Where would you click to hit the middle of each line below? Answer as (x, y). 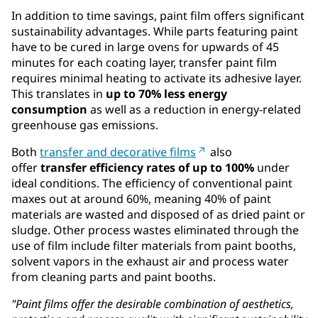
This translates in (59, 94)
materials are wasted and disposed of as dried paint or (158, 215)
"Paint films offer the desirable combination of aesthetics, (153, 304)
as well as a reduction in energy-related (194, 110)
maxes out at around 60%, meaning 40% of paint (141, 199)
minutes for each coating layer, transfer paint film (144, 63)
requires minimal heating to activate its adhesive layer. (157, 78)
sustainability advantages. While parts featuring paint (155, 32)
